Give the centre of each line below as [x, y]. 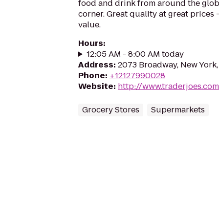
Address [96, 65]
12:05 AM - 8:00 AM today [135, 54]
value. [89, 25]
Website [96, 86]
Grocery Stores [111, 110]
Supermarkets [178, 110]
